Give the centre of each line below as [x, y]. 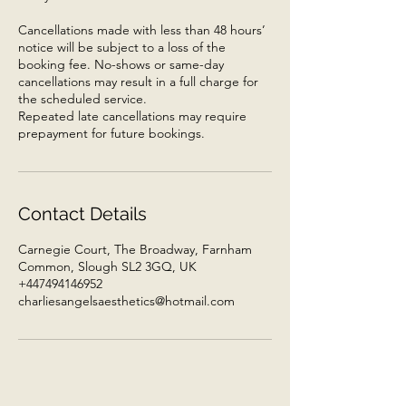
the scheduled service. [82, 98]
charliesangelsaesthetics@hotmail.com [126, 300]
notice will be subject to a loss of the [122, 47]
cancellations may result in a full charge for [138, 81]
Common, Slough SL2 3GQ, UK [107, 266]
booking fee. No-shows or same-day [121, 64]
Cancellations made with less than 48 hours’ [142, 29]
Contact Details [82, 213]
